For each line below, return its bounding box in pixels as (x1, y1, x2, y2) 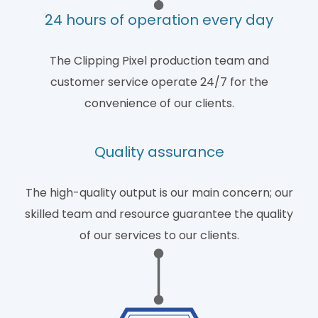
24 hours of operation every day (45, 10, 273, 30)
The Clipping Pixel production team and (49, 53, 269, 69)
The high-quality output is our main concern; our (25, 185, 293, 201)
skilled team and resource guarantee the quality (25, 206, 293, 222)
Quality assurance (94, 142, 224, 162)
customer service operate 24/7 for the (50, 74, 268, 90)
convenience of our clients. (84, 95, 234, 111)
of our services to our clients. (79, 227, 239, 243)
